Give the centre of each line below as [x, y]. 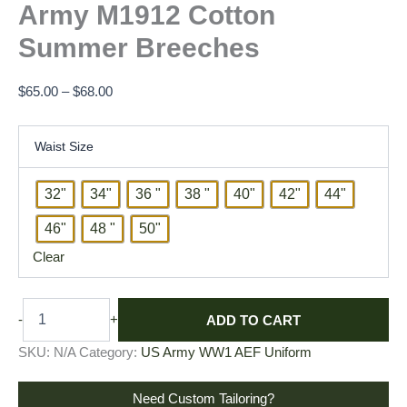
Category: [110, 353]
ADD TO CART [253, 320]
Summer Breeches [139, 47]
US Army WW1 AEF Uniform [226, 353]
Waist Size [64, 147]
